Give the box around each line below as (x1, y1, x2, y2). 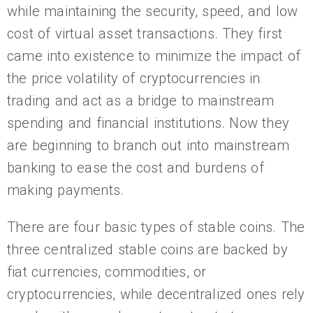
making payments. (7, 182, 124, 198)
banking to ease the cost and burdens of (7, 159, 264, 176)
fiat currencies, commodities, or (7, 263, 207, 280)
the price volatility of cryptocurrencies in (7, 70, 261, 87)
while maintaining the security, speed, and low (7, 3, 298, 20)
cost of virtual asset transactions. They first (7, 25, 283, 42)
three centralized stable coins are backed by (7, 241, 288, 258)
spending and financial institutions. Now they (7, 115, 290, 131)
